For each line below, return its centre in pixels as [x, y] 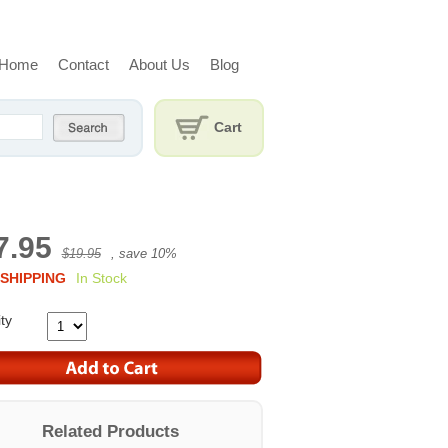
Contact [83, 64]
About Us [159, 64]
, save [130, 253]
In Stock [101, 278]
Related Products [110, 431]
